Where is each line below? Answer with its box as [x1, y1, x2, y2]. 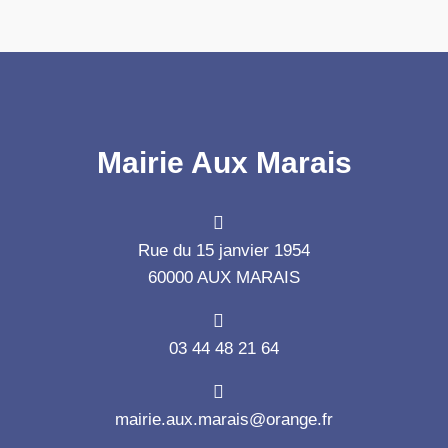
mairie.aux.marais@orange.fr [115, 409, 333, 429]
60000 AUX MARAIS [148, 267, 300, 287]
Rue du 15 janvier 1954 [138, 240, 310, 260]
